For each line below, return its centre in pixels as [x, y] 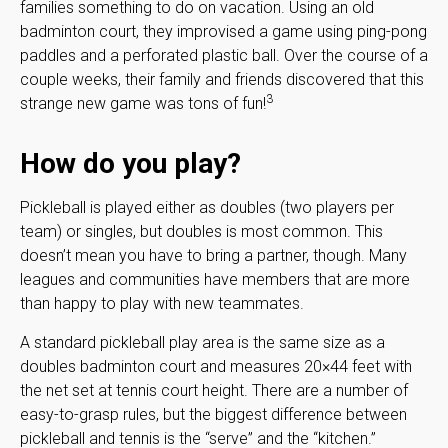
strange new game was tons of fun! [143, 103]
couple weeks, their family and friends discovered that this [222, 79]
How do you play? [130, 163]
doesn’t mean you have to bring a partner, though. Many [213, 255]
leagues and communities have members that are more [215, 279]
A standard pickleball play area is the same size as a [202, 342]
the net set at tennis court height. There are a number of [214, 390]
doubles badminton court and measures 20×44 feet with [216, 366]
